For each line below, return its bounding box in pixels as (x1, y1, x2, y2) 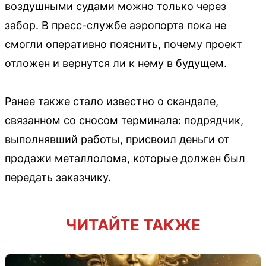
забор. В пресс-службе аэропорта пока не (5, 18, 226, 31)
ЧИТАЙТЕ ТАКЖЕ (65, 215, 201, 234)
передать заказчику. (5, 170, 111, 183)
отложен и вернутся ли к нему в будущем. (5, 56, 227, 69)
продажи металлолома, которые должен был (5, 151, 245, 164)
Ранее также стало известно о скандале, (5, 94, 218, 107)
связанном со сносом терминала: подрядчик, (5, 113, 243, 126)
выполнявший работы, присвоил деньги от (5, 132, 230, 145)
